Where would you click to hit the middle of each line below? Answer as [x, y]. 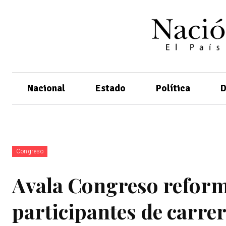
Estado [110, 88]
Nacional [46, 88]
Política [173, 88]
